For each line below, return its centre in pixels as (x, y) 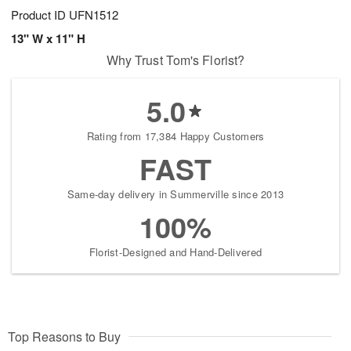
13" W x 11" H (48, 38)
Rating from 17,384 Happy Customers (175, 136)
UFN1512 (94, 14)
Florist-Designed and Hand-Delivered (175, 251)
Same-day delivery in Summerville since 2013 (175, 194)
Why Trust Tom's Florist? (175, 60)
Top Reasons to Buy (64, 336)
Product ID (40, 14)
